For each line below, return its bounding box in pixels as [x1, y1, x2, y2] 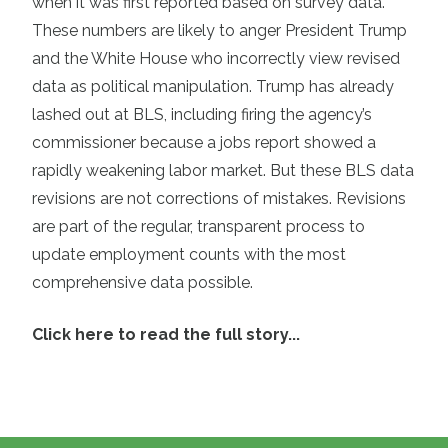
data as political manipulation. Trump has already [32, 77, 394, 97]
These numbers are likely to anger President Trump [32, 21, 407, 41]
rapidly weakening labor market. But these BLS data [32, 161, 414, 181]
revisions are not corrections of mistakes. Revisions [32, 189, 406, 209]
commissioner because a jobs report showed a [32, 133, 376, 153]
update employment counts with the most [32, 245, 346, 265]
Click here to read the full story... [32, 325, 300, 345]
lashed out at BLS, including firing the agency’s [32, 105, 372, 125]
